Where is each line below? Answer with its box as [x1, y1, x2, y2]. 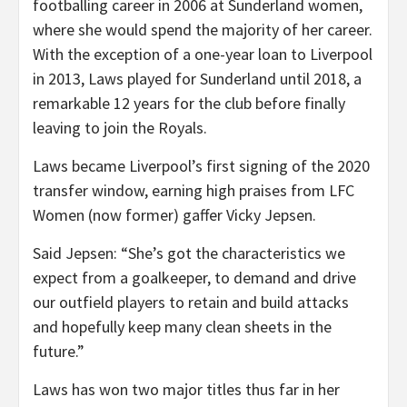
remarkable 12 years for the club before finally [33, 93, 345, 114]
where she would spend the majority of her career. [33, 19, 372, 40]
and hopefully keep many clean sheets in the [33, 316, 332, 337]
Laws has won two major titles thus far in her [33, 379, 340, 400]
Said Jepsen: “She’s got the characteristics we [33, 243, 345, 263]
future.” [33, 341, 84, 362]
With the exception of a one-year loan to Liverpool [33, 44, 372, 65]
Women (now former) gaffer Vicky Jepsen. [33, 204, 316, 225]
